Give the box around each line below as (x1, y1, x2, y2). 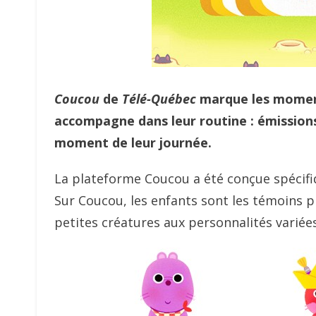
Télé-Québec (122, 90, 196, 107)
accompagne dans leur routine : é (54, 112, 265, 129)
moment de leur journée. (54, 134, 212, 151)
